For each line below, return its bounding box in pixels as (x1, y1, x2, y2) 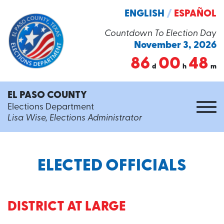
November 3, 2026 (134, 40, 216, 50)
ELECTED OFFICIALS (37, 158, 186, 174)
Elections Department (7, 102, 94, 112)
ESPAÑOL (174, 9, 216, 19)
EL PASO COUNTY (7, 90, 87, 100)
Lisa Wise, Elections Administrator (7, 113, 142, 123)
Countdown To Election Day (104, 29, 216, 38)
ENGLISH (124, 9, 164, 19)
